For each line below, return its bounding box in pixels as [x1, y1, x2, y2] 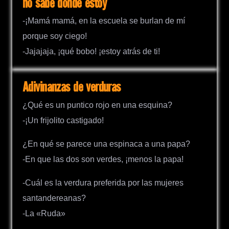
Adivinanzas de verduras [22, 80, 121, 96]
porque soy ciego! [22, 32, 87, 41]
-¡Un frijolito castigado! [22, 116, 104, 125]
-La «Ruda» [22, 209, 65, 218]
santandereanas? [22, 193, 86, 202]
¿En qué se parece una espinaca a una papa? [22, 139, 190, 148]
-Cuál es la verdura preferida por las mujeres [22, 178, 184, 187]
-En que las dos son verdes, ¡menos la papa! [22, 154, 184, 164]
